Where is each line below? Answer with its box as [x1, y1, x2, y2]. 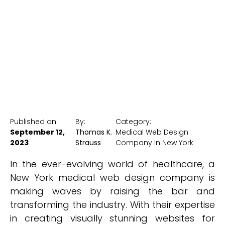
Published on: [10, 117, 58, 127]
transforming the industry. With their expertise [10, 198, 215, 211]
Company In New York [115, 138, 193, 148]
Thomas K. [75, 127, 112, 137]
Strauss [75, 138, 101, 148]
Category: [115, 117, 151, 127]
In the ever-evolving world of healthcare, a [10, 158, 215, 170]
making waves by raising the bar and [10, 185, 215, 197]
